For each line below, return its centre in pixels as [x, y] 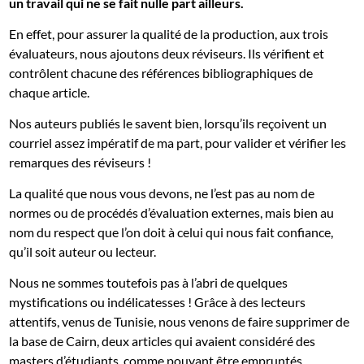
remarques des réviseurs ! [80, 162]
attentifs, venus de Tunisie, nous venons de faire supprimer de [180, 322]
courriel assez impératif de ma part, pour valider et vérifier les [178, 143]
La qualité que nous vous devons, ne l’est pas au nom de [162, 193]
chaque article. [50, 93]
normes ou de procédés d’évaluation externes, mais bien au [172, 213]
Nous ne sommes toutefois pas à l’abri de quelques [149, 283]
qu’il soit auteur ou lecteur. [83, 252]
